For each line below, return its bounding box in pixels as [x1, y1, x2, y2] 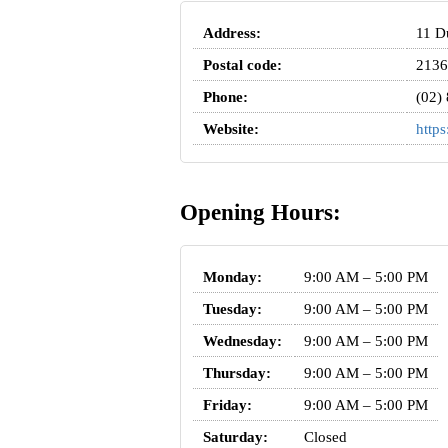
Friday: [202, 396, 252, 413]
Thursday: [202, 364, 271, 381]
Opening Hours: [179, 200, 341, 226]
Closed [303, 428, 347, 445]
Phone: [202, 89, 248, 106]
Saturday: [202, 428, 268, 445]
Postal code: [202, 57, 282, 74]
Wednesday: [202, 332, 282, 349]
